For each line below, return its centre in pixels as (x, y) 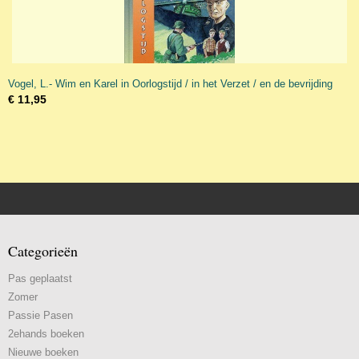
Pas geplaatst (40, 278)
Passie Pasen (40, 315)
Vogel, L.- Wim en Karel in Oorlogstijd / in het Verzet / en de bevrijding (170, 84)
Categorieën (43, 251)
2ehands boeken (46, 334)
